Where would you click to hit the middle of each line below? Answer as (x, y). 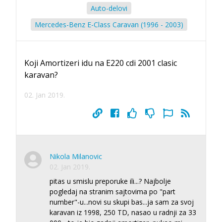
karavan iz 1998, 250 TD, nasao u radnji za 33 (123, 212)
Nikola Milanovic (76, 156)
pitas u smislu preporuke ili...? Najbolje (110, 181)
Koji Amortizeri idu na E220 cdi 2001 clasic (101, 63)
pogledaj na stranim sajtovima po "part (112, 191)
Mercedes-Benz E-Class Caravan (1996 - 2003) (109, 24)
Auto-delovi (109, 8)
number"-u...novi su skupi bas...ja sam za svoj (122, 202)
